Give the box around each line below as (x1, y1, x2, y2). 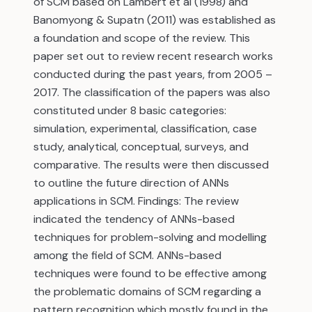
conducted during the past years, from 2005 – (33, 67, 272, 81)
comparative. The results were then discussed (33, 157, 269, 172)
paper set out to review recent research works (33, 49, 273, 63)
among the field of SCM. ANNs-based (33, 248, 221, 263)
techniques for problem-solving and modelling (33, 230, 267, 244)
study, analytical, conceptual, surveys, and (33, 139, 249, 154)
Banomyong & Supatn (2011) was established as (33, 13, 276, 27)
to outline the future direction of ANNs (33, 175, 229, 190)
